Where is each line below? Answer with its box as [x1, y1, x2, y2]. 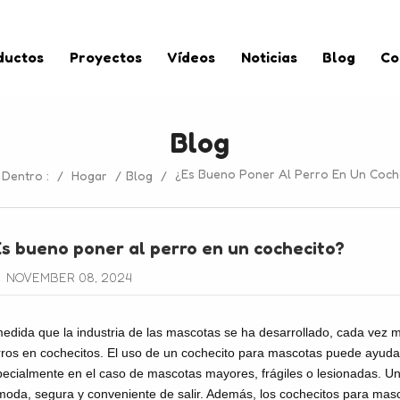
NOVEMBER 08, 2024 [2, 269, 132, 285]
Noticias [240, 48, 297, 67]
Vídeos [167, 48, 216, 67]
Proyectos [69, 48, 142, 67]
